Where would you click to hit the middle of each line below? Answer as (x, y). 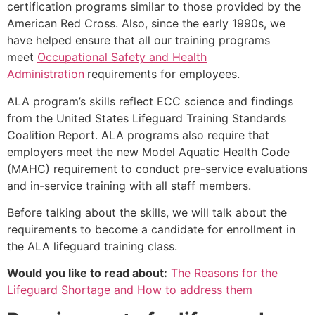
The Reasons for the (224, 273)
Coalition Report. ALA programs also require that (138, 135)
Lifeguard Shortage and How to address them (130, 290)
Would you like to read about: (87, 273)
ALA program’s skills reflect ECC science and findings (150, 101)
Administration (46, 74)
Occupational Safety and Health (122, 57)
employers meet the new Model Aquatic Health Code (148, 152)
